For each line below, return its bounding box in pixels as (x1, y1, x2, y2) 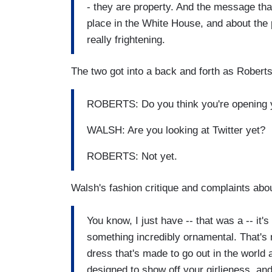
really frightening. (87, 33, 165, 46)
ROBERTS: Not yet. (87, 150, 177, 162)
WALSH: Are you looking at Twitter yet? (87, 124, 265, 136)
